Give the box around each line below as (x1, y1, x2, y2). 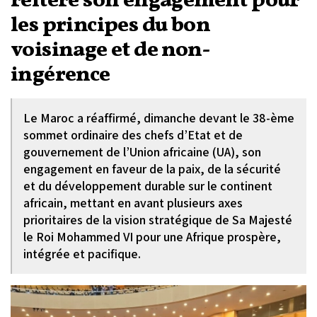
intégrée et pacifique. (23, 246, 141, 262)
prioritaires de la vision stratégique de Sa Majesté (23, 212, 292, 228)
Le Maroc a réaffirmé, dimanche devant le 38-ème (23, 110, 294, 126)
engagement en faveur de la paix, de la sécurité (23, 161, 281, 177)
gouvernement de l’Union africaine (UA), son (23, 144, 261, 160)
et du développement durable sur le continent (23, 178, 272, 194)
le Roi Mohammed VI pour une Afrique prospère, (23, 229, 281, 245)
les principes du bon (11, 11, 210, 40)
